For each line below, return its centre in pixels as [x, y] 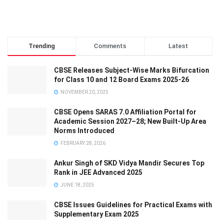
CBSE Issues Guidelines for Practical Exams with [133, 205]
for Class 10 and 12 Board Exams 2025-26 [122, 79]
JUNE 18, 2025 [77, 185]
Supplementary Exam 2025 [96, 214]
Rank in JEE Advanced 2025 [98, 172]
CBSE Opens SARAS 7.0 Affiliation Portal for [125, 112]
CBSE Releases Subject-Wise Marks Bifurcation [132, 70]
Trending [42, 46]
